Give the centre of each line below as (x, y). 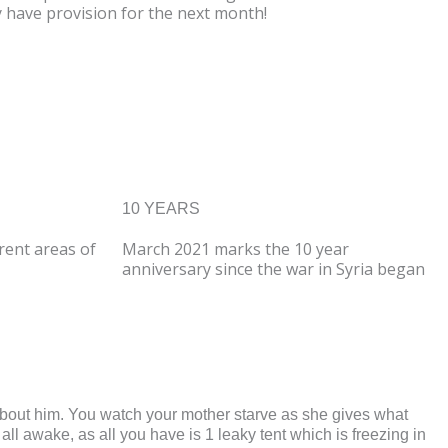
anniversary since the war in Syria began (273, 269)
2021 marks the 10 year (261, 249)
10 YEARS (161, 209)
